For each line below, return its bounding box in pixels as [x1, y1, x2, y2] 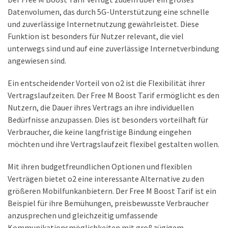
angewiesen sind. [8, 55, 66, 66]
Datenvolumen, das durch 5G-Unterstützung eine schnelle [8, 6, 209, 17]
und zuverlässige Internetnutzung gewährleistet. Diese [8, 18, 199, 29]
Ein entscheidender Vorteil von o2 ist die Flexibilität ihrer [8, 77, 205, 88]
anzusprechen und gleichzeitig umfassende [8, 210, 158, 220]
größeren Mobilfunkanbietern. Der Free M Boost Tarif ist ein [8, 185, 216, 196]
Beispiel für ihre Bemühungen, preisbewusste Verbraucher [8, 197, 209, 208]
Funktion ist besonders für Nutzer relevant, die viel [8, 31, 184, 41]
